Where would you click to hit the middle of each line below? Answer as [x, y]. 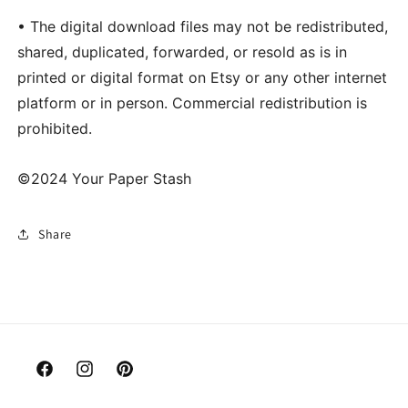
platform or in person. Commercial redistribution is [192, 103]
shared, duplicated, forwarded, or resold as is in [182, 52]
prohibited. [55, 128]
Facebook [62, 378]
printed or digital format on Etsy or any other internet [202, 77]
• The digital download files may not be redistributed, [203, 26]
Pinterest [141, 378]
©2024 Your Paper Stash [104, 178]
